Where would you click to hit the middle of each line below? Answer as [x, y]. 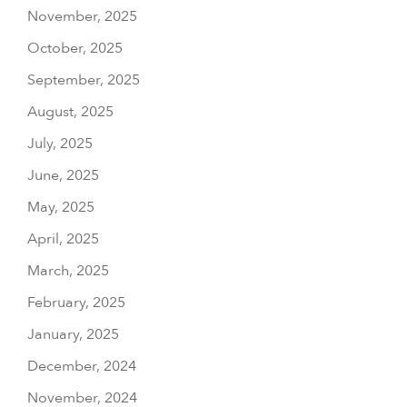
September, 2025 [84, 80]
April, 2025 [63, 239]
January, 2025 [73, 335]
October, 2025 [75, 49]
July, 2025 [60, 144]
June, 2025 [63, 176]
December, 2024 [82, 367]
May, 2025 [61, 208]
